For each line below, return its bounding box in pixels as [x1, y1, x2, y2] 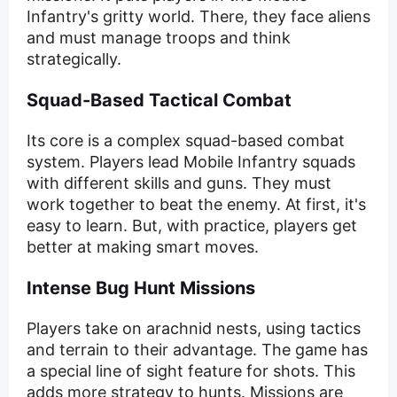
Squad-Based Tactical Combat [27, 90, 292, 112]
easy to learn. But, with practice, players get [27, 216, 357, 236]
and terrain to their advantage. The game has [27, 340, 368, 360]
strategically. [27, 50, 121, 69]
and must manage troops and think [27, 28, 291, 48]
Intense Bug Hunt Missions [27, 277, 255, 300]
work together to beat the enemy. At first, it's [27, 195, 366, 214]
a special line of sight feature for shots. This [27, 362, 355, 381]
